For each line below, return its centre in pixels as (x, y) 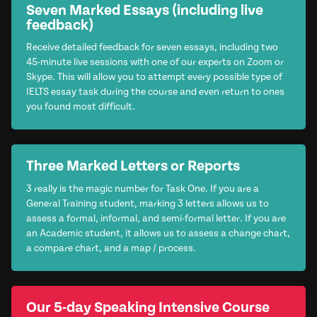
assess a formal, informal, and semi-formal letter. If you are (156, 218)
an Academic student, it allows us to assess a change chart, (158, 233)
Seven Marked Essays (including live (144, 10)
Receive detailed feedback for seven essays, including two (152, 47)
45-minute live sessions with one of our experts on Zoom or (155, 62)
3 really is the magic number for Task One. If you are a (142, 189)
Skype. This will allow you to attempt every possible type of (154, 77)
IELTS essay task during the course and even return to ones (155, 92)
